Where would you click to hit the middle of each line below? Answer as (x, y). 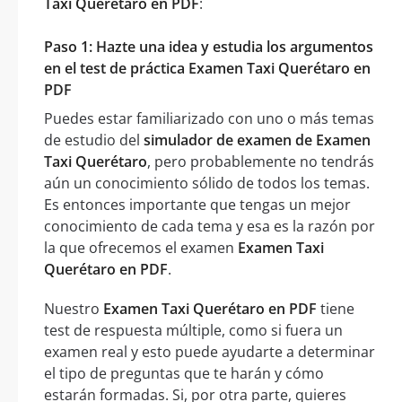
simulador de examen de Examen (257, 140)
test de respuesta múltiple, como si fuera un (193, 331)
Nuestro (74, 309)
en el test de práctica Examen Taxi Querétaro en (207, 69)
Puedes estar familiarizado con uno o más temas (209, 119)
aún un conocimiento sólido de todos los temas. (207, 184)
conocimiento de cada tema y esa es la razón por (210, 227)
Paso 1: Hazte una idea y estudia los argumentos (209, 47)
